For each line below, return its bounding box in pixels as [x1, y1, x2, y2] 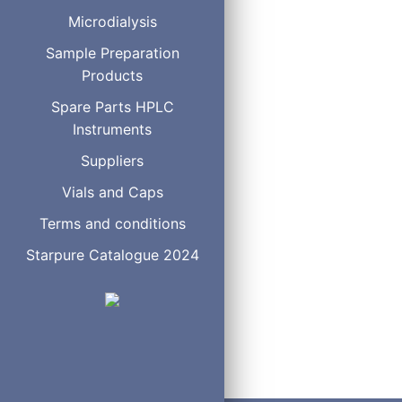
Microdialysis [67, 13, 157, 31]
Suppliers [81, 152, 144, 170]
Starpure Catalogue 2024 [25, 246, 199, 264]
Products [82, 66, 143, 84]
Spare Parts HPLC [50, 98, 174, 116]
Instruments [73, 120, 152, 138]
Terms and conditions [39, 214, 186, 232]
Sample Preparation [45, 44, 179, 62]
